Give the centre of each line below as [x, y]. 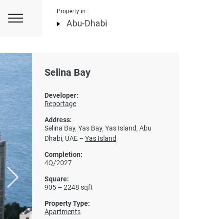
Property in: [72, 11]
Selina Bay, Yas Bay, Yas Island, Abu [98, 128]
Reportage [60, 104]
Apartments [63, 212]
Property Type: [67, 203]
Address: [58, 120]
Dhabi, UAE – [65, 138]
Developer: [61, 95]
